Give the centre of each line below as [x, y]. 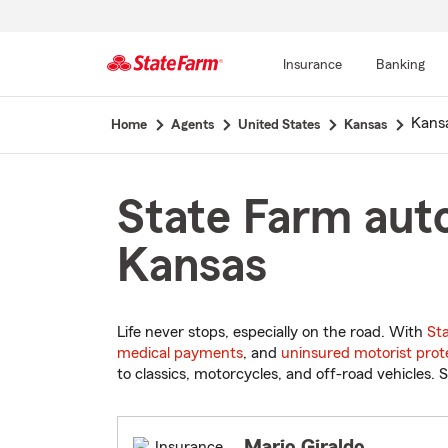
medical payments [180, 353]
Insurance [312, 65]
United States [278, 125]
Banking [400, 65]
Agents [192, 125]
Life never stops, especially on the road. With [272, 332]
